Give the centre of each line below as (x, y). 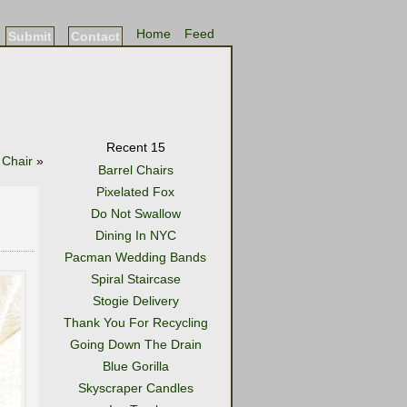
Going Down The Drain (135, 344)
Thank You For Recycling (135, 323)
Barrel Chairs (135, 170)
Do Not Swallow (135, 213)
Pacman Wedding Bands (135, 257)
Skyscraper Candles (135, 388)
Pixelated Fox (135, 192)
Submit (30, 36)
